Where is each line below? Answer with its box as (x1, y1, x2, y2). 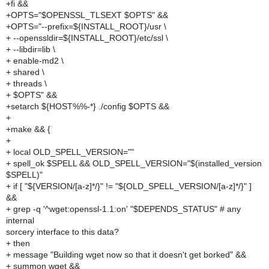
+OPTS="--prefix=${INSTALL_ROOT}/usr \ (6, 22, 166, 31)
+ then (6, 238, 30, 248)
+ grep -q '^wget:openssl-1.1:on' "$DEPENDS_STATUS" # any (6, 204, 241, 214)
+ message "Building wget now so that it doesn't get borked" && (6, 250, 246, 259)
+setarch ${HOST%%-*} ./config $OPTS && (6, 101, 169, 111)
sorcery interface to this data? (6, 227, 119, 237)
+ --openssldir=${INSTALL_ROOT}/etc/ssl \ (6, 33, 168, 43)
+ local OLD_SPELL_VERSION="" (6, 147, 134, 157)
